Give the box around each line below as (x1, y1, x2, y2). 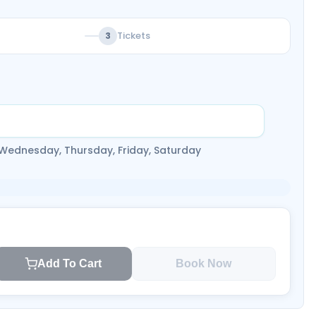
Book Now (176, 257, 232, 270)
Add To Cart (37, 257, 102, 270)
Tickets (116, 29, 150, 43)
